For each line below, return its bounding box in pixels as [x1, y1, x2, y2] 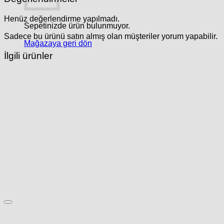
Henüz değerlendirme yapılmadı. [4, 13, 119, 23]
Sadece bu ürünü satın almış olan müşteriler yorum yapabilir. [4, 31, 217, 41]
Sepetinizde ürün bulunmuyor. [24, 20, 130, 30]
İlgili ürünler [4, 50, 52, 61]
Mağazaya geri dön [24, 38, 92, 47]
